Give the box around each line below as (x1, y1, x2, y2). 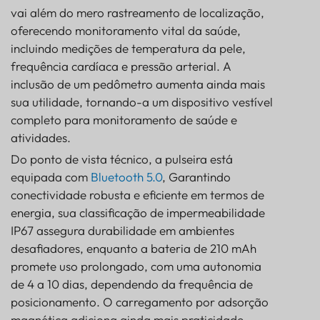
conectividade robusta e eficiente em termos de (11, 186, 264, 202)
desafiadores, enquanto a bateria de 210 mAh (11, 240, 256, 256)
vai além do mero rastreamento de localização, (11, 4, 264, 20)
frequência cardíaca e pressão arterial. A (11, 58, 231, 74)
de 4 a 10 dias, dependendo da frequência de (11, 276, 253, 291)
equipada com (11, 169, 91, 184)
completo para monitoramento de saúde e (11, 111, 237, 127)
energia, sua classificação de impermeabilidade (11, 204, 265, 220)
